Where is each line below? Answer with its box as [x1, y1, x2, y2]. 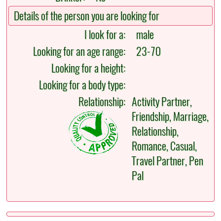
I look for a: [84, 27, 130, 42]
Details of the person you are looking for [14, 8, 160, 24]
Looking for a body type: [39, 77, 130, 93]
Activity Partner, [132, 94, 192, 110]
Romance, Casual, [132, 139, 197, 154]
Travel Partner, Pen [132, 153, 204, 169]
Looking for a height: [51, 61, 130, 76]
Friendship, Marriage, [132, 109, 209, 124]
